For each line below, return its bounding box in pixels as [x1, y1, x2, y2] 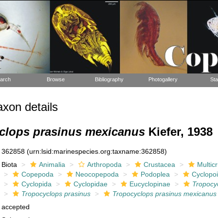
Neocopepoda [75, 170, 119, 178]
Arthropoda [87, 161, 122, 168]
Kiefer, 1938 [145, 125, 213, 138]
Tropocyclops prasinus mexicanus [112, 190, 217, 198]
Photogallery [148, 76, 178, 82]
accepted [1, 203, 30, 211]
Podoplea [141, 170, 170, 178]
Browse [47, 76, 65, 82]
